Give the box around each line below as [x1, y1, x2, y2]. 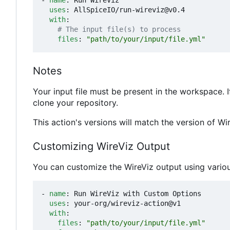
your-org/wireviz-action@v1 [74, 199, 181, 208]
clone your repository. [33, 98, 118, 108]
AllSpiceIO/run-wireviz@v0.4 [74, 6, 185, 14]
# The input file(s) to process [57, 25, 181, 34]
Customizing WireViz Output [33, 140, 170, 153]
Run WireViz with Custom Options [74, 189, 201, 198]
